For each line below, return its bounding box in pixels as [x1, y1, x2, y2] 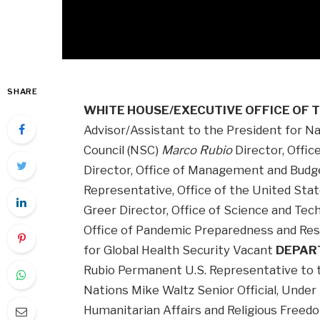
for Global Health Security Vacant [84, 243, 276, 258]
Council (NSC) [84, 143, 162, 158]
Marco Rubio [161, 143, 233, 158]
